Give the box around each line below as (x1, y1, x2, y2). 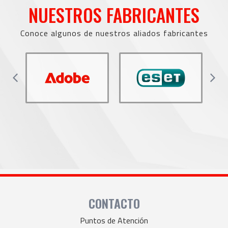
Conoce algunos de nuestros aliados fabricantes (20, 26, 208, 39)
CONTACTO (88, 194, 140, 213)
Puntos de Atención (80, 214, 148, 227)
